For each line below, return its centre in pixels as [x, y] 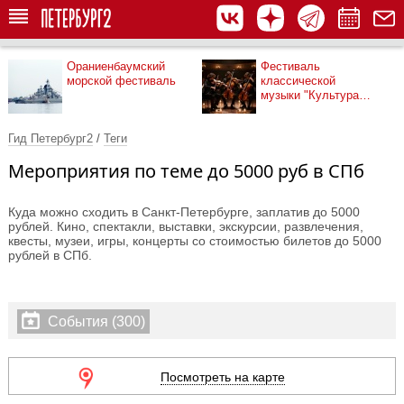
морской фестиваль [121, 81]
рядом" [280, 110]
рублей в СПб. [50, 255]
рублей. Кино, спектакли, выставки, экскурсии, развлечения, [186, 226]
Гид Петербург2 [50, 138]
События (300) [95, 321]
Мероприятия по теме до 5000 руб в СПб [186, 171]
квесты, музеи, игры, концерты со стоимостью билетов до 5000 [195, 241]
